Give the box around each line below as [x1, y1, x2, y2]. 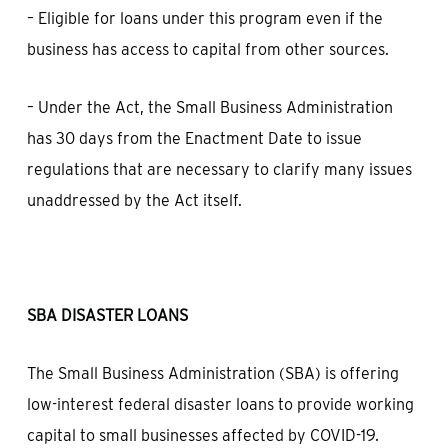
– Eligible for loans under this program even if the [26, 9, 383, 28]
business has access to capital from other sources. [26, 40, 389, 59]
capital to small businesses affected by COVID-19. [26, 426, 383, 445]
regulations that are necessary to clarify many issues [26, 160, 412, 179]
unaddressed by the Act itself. [26, 191, 242, 210]
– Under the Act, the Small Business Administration [26, 98, 393, 117]
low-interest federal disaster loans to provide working [26, 395, 414, 414]
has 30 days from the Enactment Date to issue [26, 129, 362, 148]
